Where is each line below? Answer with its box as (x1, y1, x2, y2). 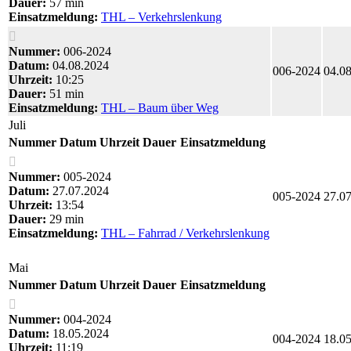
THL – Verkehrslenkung (101, 9, 222, 24)
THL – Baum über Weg (101, 100, 219, 114)
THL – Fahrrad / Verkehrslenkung (101, 226, 270, 240)
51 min (46, 86, 84, 100)
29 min (46, 212, 84, 226)
